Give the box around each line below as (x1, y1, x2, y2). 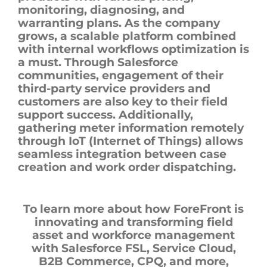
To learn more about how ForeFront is (23, 201, 244, 216)
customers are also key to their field (18, 94, 228, 108)
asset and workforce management (32, 228, 235, 242)
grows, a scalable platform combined (18, 29, 236, 43)
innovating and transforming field (34, 215, 233, 229)
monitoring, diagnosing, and (18, 2, 185, 17)
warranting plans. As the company (18, 15, 220, 30)
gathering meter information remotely (18, 120, 244, 135)
